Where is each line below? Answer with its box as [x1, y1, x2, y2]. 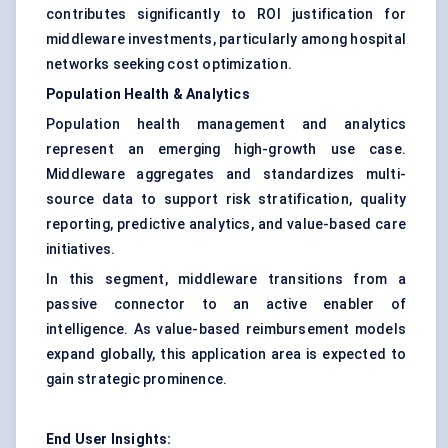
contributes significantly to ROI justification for [46, 6, 406, 23]
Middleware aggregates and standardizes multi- [46, 166, 406, 183]
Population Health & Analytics [46, 86, 250, 103]
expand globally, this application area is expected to [46, 346, 406, 363]
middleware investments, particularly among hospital [46, 31, 406, 48]
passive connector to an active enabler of [46, 296, 406, 313]
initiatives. [46, 241, 116, 258]
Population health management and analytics [46, 116, 406, 133]
